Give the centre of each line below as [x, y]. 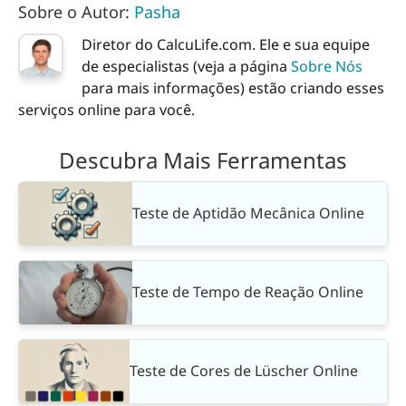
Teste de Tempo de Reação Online [248, 292]
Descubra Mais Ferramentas [203, 160]
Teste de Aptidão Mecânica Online [248, 213]
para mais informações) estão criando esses [233, 87]
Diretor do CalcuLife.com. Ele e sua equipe [226, 44]
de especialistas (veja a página [186, 66]
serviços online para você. [106, 109]
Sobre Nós [327, 66]
